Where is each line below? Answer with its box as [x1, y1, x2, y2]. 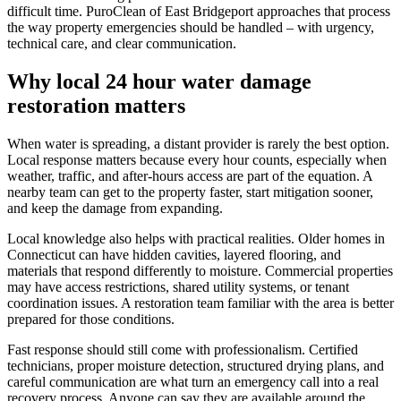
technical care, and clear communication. [7, 35, 236, 51]
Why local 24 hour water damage [7, 69, 311, 93]
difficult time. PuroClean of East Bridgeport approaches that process [7, 3, 390, 19]
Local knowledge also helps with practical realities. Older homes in [7, 230, 385, 246]
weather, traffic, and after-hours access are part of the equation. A [7, 167, 372, 183]
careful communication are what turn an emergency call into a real [7, 373, 379, 389]
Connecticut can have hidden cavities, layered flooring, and [7, 246, 341, 262]
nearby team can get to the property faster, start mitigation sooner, [7, 183, 373, 200]
